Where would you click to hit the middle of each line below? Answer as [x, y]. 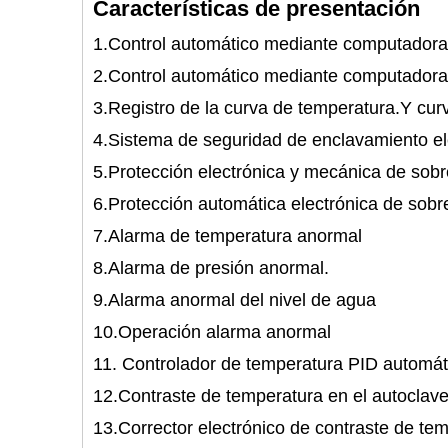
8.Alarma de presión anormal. [216, 268]
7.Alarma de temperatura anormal [232, 236]
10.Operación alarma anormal [217, 332]
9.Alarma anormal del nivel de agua [239, 300]
